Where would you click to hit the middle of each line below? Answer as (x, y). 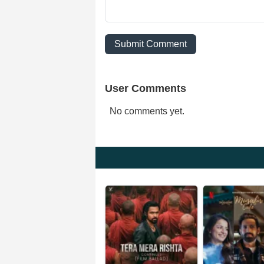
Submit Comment (151, 44)
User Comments (146, 88)
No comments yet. (147, 111)
